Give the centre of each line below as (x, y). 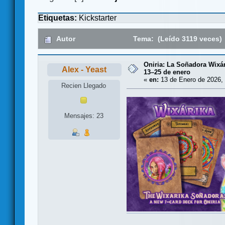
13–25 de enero (167, 72)
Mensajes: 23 (84, 116)
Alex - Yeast (84, 70)
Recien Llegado (84, 85)
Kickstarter (98, 18)
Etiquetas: (59, 18)
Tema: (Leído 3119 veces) (177, 39)
